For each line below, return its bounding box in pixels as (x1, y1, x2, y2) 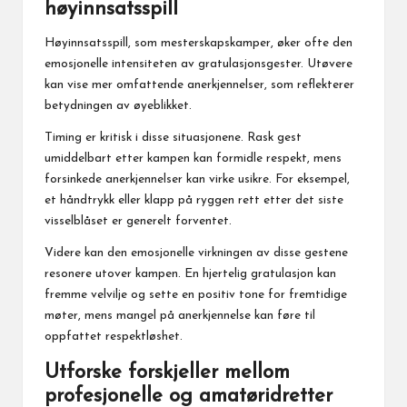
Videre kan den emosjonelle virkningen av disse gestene (45, 246, 348, 259)
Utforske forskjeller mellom (45, 362, 290, 383)
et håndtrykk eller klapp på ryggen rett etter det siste (45, 194, 343, 206)
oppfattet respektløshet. (45, 330, 183, 342)
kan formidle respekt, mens (190, 152, 342, 164)
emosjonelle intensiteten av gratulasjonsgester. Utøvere (45, 57, 352, 70)
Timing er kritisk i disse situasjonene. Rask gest (45, 131, 302, 144)
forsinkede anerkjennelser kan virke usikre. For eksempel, (45, 173, 350, 185)
